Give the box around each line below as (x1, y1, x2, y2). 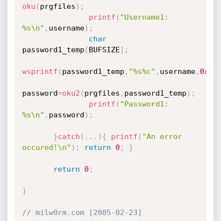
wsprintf (22, 67, 58, 76)
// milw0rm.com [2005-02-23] (22, 208, 142, 217)
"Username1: (119, 13, 169, 22)
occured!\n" (22, 143, 71, 152)
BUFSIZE (88, 45, 120, 54)
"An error (142, 132, 182, 141)
